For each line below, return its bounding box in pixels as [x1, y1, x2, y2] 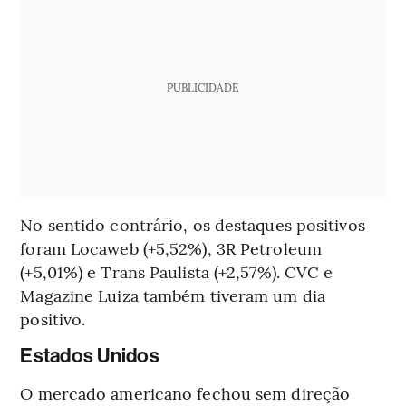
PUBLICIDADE [167, 80, 239, 95]
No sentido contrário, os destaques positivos [20, 213, 365, 237]
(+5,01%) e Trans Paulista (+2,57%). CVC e [20, 260, 333, 284]
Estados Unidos [20, 344, 159, 369]
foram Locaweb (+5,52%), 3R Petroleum [20, 237, 322, 260]
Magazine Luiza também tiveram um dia [20, 284, 325, 307]
